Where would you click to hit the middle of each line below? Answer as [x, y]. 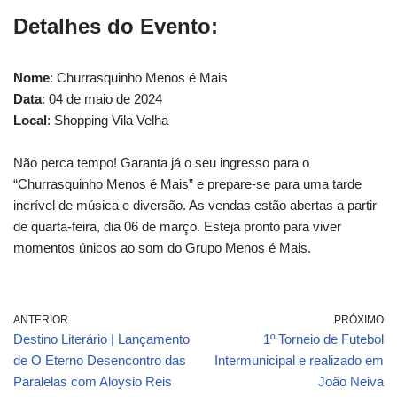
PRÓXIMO [359, 319]
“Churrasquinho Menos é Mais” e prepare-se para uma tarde [187, 183]
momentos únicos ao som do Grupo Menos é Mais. [162, 247]
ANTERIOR [41, 319]
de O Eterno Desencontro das [100, 360]
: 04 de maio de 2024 [102, 98]
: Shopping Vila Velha [108, 120]
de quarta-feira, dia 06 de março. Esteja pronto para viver [177, 226]
